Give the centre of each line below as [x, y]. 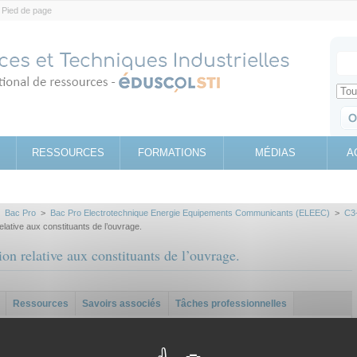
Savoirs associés [122, 304]
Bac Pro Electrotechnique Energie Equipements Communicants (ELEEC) [190, 213]
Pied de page [27, 10]
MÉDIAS [275, 153]
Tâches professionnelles [231, 304]
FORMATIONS [172, 153]
